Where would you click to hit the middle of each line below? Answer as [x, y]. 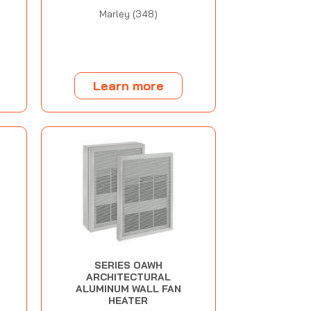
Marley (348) [128, 14]
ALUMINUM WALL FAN [128, 289]
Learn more [128, 85]
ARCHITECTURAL [128, 277]
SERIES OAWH [128, 266]
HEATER [128, 301]
